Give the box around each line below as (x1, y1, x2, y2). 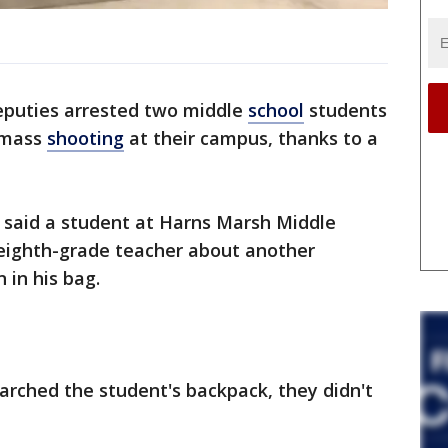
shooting (47, 126, 124, 151)
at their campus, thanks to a (124, 126, 378, 151)
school (248, 98, 304, 123)
